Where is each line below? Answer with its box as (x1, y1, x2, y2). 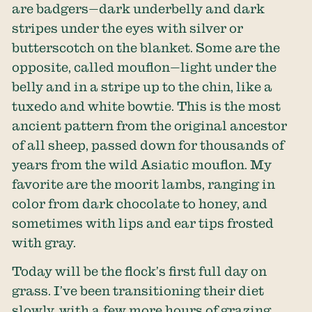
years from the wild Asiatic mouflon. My (12, 157, 272, 172)
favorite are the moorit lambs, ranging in (12, 177, 276, 192)
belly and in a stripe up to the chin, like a (12, 79, 273, 94)
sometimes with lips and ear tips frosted (12, 216, 274, 231)
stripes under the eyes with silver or (12, 21, 244, 36)
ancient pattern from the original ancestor (12, 118, 288, 133)
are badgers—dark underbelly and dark (12, 1, 265, 16)
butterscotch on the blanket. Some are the (12, 40, 281, 55)
